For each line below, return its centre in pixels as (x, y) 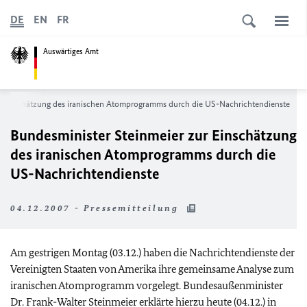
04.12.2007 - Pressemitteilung (96, 208)
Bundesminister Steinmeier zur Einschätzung (153, 135)
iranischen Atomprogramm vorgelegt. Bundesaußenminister (147, 285)
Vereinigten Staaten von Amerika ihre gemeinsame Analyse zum (152, 269)
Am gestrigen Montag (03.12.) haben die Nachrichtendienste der (152, 253)
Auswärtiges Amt (71, 51)
